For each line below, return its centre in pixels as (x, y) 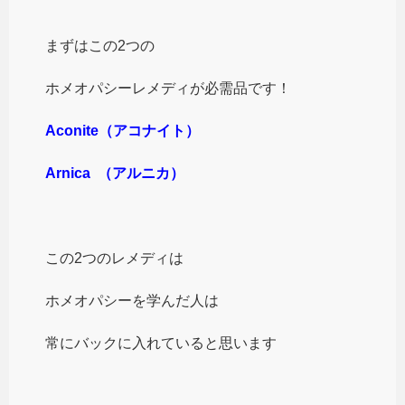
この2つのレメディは (114, 258)
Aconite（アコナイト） (122, 130)
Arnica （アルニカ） (115, 173)
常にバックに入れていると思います (161, 343)
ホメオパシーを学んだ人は (132, 300)
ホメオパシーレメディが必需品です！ (168, 88)
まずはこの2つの (100, 45)
